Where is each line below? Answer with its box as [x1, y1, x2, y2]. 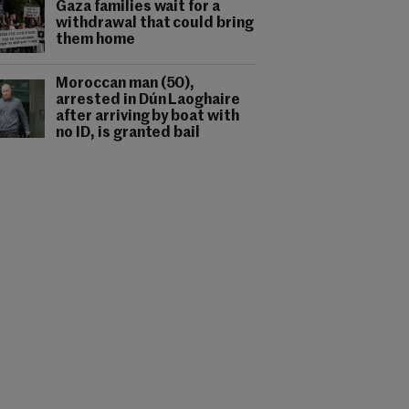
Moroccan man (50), [56, 77, 195, 91]
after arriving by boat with [56, 110, 240, 124]
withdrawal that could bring [56, 16, 255, 31]
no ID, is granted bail [56, 126, 201, 141]
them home [56, 33, 135, 47]
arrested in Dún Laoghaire [56, 93, 241, 108]
